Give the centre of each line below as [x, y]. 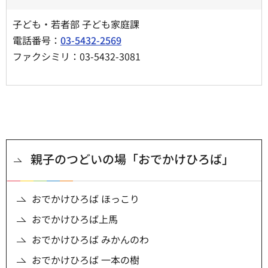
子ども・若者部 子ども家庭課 [82, 24]
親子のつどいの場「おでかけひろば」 [132, 159]
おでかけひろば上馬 [75, 219]
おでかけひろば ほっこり [86, 198]
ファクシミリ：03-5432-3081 [77, 56]
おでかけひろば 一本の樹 [86, 259]
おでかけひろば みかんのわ [90, 239]
